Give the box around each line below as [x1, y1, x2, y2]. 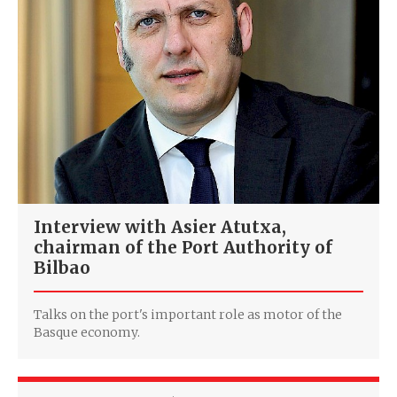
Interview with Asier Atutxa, [34, 215, 286, 237]
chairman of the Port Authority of [34, 236, 332, 258]
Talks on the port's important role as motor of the [34, 306, 342, 323]
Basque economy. [34, 323, 140, 340]
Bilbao [34, 256, 90, 278]
